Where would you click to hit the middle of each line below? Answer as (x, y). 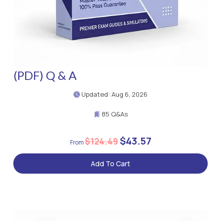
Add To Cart (110, 164)
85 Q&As (114, 114)
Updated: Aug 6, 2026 (114, 94)
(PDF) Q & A (45, 75)
